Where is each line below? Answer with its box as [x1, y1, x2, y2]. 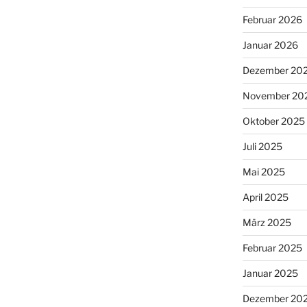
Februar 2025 [242, 242, 302, 254]
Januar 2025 [242, 267, 298, 279]
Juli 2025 [242, 140, 282, 152]
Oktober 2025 [242, 115, 305, 127]
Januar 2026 [242, 39, 298, 51]
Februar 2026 [242, 14, 302, 25]
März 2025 [242, 217, 291, 228]
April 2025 [242, 191, 288, 203]
